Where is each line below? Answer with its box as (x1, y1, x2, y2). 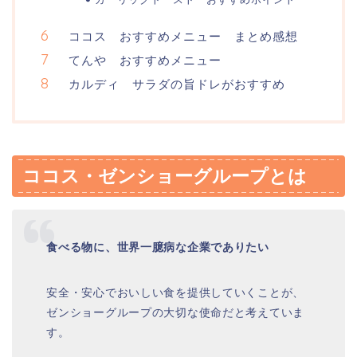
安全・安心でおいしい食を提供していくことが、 (46, 285, 305, 299)
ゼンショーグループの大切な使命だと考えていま (46, 305, 305, 319)
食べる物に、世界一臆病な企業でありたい (46, 240, 269, 253)
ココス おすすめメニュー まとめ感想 (69, 29, 298, 45)
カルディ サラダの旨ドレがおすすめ (69, 76, 285, 92)
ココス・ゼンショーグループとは (22, 166, 307, 187)
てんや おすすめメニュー (69, 53, 222, 69)
